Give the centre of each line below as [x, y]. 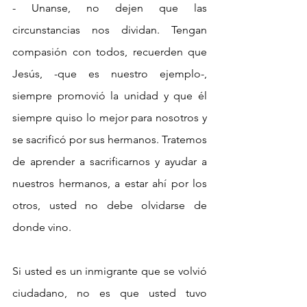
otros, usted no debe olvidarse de [110, 205]
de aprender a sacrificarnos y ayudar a [110, 161]
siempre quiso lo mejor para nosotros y [110, 117]
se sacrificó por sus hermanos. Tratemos [110, 139]
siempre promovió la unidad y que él [110, 95]
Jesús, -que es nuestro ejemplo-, [110, 73]
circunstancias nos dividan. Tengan [110, 29]
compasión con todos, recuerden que [110, 51]
